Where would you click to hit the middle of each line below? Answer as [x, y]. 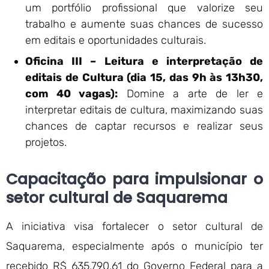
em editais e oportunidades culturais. [116, 40]
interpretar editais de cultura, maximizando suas [144, 110]
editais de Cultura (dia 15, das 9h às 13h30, [144, 77]
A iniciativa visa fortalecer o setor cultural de [134, 226]
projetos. [46, 142]
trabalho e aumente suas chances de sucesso [144, 24]
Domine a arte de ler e [190, 94]
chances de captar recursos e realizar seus [144, 126]
